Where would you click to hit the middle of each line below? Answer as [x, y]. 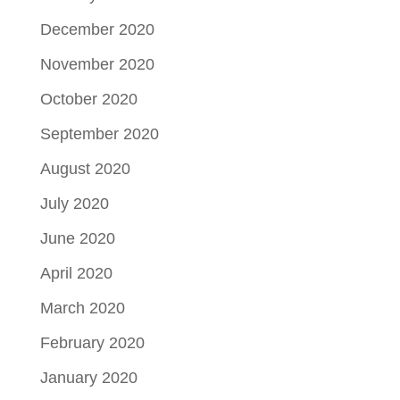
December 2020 [97, 30]
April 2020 [76, 274]
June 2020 [77, 239]
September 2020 [99, 134]
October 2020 [88, 100]
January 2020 [88, 378]
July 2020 [74, 204]
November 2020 [97, 65]
